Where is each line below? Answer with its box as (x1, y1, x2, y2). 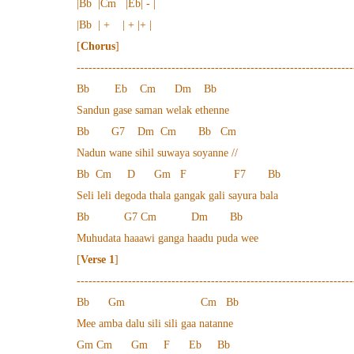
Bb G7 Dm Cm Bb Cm (77, 126, 236, 137)
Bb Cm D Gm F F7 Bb (77, 168, 281, 180)
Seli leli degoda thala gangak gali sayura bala (77, 190, 278, 201)
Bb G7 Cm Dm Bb (77, 211, 243, 223)
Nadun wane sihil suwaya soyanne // (77, 147, 238, 159)
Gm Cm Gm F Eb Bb (77, 339, 252, 351)
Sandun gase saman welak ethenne (77, 104, 229, 116)
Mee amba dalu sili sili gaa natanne (77, 318, 233, 330)
